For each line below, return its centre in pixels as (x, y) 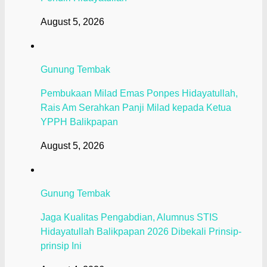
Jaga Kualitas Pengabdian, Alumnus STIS (129, 217)
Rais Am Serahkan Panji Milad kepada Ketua (136, 107)
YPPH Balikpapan (79, 122)
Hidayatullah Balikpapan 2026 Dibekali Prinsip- (141, 231)
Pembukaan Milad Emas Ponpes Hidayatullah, (139, 93)
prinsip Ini (61, 246)
